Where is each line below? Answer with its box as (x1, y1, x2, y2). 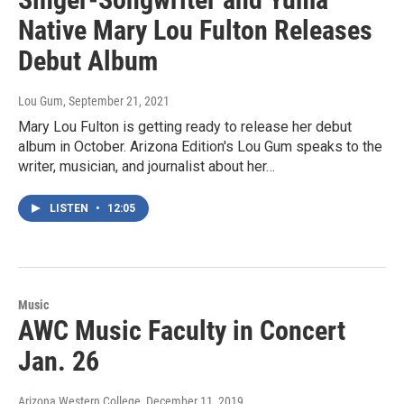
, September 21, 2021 (63, 94, 170, 109)
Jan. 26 (18, 345, 99, 378)
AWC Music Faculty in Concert (18, 315, 345, 347)
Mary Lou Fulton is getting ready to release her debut (18, 118, 352, 136)
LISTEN (50, 202, 91, 216)
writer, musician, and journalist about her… (18, 158, 275, 176)
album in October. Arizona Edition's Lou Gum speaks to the (18, 138, 382, 156)
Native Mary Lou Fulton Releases (18, 14, 372, 47)
